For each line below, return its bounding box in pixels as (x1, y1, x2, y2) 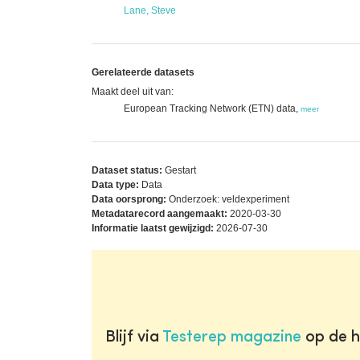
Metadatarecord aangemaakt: (92, 207, 227, 219)
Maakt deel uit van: (92, 85, 174, 97)
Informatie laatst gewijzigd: (92, 222, 214, 234)
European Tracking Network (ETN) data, (124, 102, 301, 114)
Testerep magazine (162, 329, 301, 346)
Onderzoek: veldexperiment (166, 193, 289, 205)
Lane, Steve (124, 4, 176, 16)
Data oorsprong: (92, 193, 166, 205)
